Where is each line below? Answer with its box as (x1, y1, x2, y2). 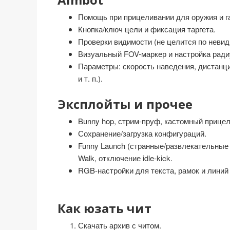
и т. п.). (78, 73, 103, 84)
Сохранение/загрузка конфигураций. (78, 128, 206, 139)
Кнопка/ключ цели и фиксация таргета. (78, 24, 216, 34)
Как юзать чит (57, 200, 151, 217)
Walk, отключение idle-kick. (78, 152, 172, 163)
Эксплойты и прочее (57, 95, 193, 112)
